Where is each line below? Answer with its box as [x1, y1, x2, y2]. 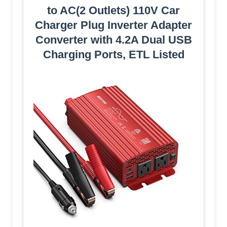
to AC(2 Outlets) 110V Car [47, 4, 180, 17]
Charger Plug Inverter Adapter [35, 18, 192, 31]
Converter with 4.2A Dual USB [35, 33, 192, 46]
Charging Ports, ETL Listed [43, 48, 184, 61]
